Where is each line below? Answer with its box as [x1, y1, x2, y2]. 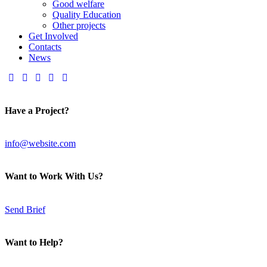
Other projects [52, 20, 105, 30]
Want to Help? [5, 237, 63, 247]
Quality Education [52, 9, 121, 20]
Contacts [29, 41, 61, 52]
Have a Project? [5, 105, 69, 116]
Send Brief [5, 204, 45, 215]
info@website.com [5, 138, 76, 149]
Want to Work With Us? [5, 171, 103, 182]
